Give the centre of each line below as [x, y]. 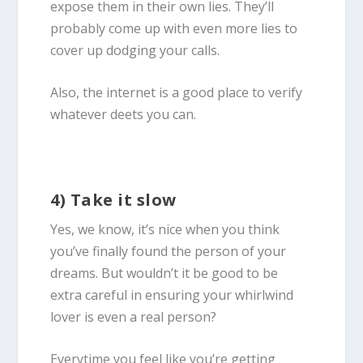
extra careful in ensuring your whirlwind [172, 295]
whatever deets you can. [124, 115]
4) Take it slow [116, 199]
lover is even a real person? [135, 316]
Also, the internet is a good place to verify [177, 93]
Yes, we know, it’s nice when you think [165, 229]
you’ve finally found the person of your [169, 251]
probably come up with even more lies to [174, 28]
